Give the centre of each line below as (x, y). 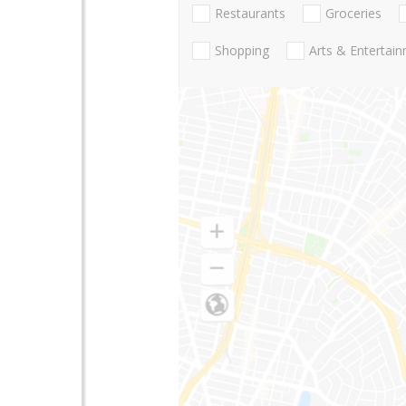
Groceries (353, 14)
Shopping (242, 51)
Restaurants (250, 14)
